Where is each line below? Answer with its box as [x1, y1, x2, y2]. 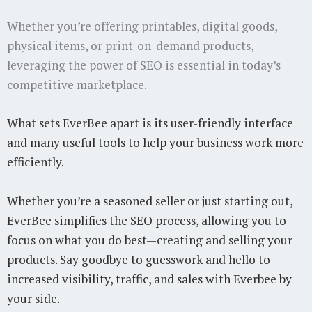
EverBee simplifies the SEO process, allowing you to [7, 212, 286, 229]
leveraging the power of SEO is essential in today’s [7, 56, 281, 73]
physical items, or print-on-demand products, [7, 37, 253, 54]
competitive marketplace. [7, 76, 147, 93]
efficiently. [7, 154, 64, 171]
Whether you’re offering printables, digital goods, [7, 17, 277, 34]
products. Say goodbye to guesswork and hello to [7, 251, 270, 268]
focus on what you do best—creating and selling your [7, 232, 292, 249]
